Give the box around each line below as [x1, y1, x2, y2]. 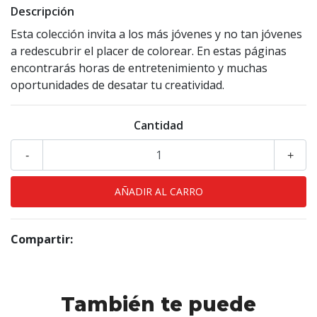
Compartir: [11, 231, 73, 248]
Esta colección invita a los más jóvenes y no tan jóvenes [11, 26, 302, 42]
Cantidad [134, 117, 183, 134]
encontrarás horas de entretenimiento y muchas [11, 60, 267, 76]
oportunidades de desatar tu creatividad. [11, 77, 224, 93]
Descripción [11, 4, 74, 20]
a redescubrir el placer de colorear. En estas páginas [11, 43, 287, 59]
